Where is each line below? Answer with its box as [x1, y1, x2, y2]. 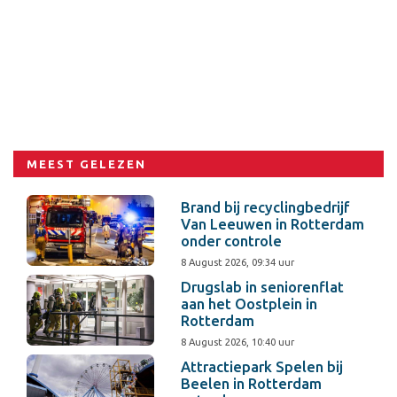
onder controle [181, 233, 283, 250]
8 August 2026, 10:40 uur [181, 337, 295, 348]
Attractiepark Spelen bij [181, 359, 344, 376]
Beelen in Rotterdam [181, 376, 323, 393]
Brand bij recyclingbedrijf [181, 199, 351, 216]
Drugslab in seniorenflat [181, 279, 345, 296]
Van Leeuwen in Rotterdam [181, 216, 365, 233]
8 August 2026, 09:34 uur [181, 257, 295, 269]
